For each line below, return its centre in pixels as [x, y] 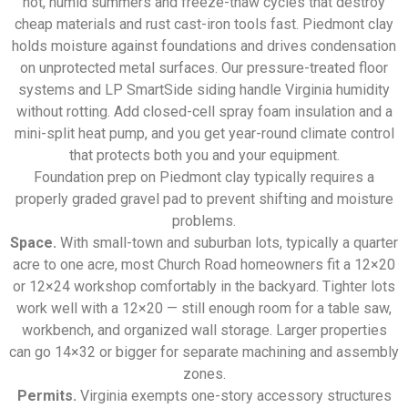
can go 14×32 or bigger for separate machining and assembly [204, 352]
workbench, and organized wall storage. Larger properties [204, 331]
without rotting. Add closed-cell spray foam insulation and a [204, 112]
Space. [33, 243]
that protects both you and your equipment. [204, 156]
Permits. [46, 396]
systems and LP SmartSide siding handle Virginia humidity [204, 90]
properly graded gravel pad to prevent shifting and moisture [204, 199]
